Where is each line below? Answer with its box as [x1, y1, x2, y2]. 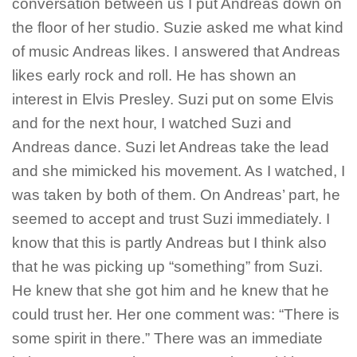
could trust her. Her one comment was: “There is [12, 306, 339, 324]
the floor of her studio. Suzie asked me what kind [12, 19, 343, 37]
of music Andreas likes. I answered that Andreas [12, 43, 340, 61]
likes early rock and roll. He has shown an [12, 67, 296, 84]
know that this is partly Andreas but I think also [12, 234, 327, 252]
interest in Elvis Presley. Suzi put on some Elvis [12, 91, 334, 108]
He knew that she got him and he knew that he [12, 282, 329, 300]
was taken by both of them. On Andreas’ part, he [12, 186, 340, 204]
